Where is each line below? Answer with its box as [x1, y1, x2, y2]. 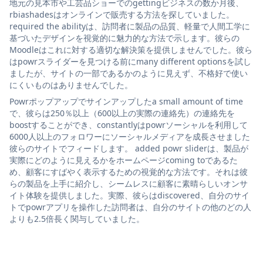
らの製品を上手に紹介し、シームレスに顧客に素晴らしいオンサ [9, 178, 248, 190]
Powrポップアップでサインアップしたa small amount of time [9, 96, 243, 107]
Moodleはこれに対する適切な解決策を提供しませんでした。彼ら [9, 44, 252, 56]
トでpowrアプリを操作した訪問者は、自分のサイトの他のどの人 [9, 201, 251, 213]
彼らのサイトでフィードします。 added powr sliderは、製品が [9, 143, 248, 154]
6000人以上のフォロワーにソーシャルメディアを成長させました [9, 131, 250, 143]
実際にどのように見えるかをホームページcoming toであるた [9, 154, 238, 166]
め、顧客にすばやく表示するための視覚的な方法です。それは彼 [9, 166, 248, 178]
